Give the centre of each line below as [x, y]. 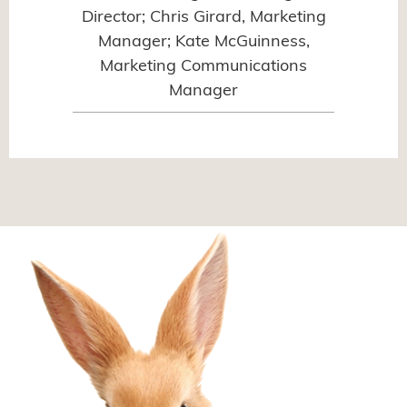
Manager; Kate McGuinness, [203, 42]
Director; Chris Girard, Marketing [203, 17]
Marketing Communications [203, 66]
